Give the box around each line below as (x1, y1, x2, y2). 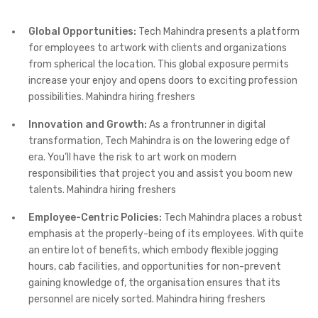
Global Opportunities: (28, 26, 136, 38)
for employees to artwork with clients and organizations (28, 42, 287, 55)
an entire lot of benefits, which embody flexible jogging (28, 244, 278, 257)
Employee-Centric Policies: (28, 212, 162, 224)
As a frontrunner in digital (147, 119, 265, 131)
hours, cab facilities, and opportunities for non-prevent (28, 261, 281, 273)
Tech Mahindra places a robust (162, 212, 302, 224)
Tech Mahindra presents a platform (136, 26, 300, 38)
